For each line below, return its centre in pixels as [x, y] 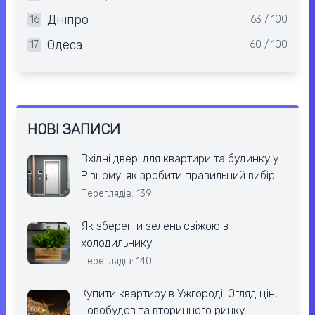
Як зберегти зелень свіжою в [155, 226]
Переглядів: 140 [116, 262]
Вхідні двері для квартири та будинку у [180, 159]
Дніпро [68, 20]
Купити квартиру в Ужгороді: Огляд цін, [179, 294]
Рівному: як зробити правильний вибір [178, 176]
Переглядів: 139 [116, 194]
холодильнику [116, 243]
